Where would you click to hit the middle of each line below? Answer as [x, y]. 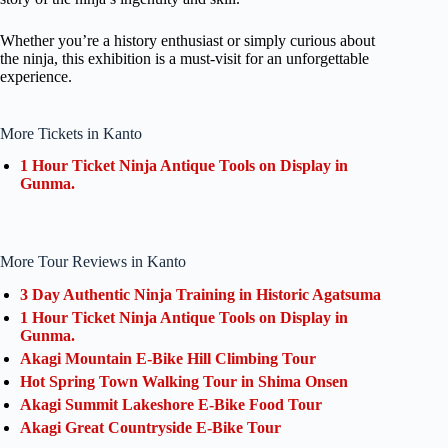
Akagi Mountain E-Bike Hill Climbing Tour [168, 359]
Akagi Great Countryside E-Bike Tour [158, 428]
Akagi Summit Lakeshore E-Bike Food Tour [171, 405]
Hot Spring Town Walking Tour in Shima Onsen [184, 382]
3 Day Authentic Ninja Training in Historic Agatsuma [200, 295]
